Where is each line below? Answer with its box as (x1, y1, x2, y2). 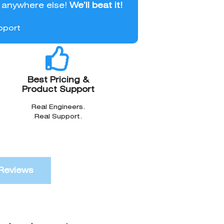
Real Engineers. (31, 102, 85, 110)
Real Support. (34, 112, 82, 120)
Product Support (21, 84, 94, 94)
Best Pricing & (27, 74, 89, 84)
